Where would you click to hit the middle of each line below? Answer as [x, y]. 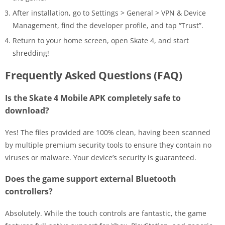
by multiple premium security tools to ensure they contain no [108, 145]
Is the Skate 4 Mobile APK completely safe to [93, 98]
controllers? [29, 191]
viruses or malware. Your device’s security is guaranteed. [101, 157]
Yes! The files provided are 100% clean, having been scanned [108, 132]
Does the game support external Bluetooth [91, 179]
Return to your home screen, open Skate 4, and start [101, 40]
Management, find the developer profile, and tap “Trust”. [108, 25]
